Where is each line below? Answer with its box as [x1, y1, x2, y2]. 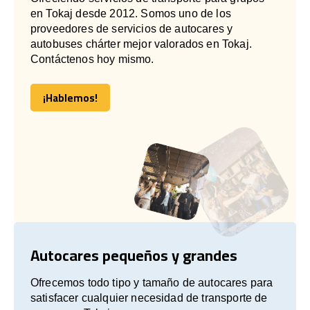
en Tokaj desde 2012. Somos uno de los [30, 7, 231, 19]
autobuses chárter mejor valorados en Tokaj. [30, 37, 252, 50]
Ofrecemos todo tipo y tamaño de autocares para [30, 276, 273, 289]
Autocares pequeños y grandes [30, 240, 237, 270]
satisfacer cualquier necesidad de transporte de [30, 291, 268, 304]
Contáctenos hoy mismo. [30, 53, 154, 65]
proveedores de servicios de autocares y [30, 22, 233, 35]
